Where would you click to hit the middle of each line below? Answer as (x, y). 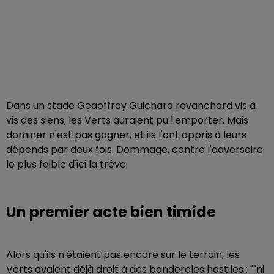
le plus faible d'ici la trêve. (67, 164)
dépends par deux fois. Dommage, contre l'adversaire (135, 149)
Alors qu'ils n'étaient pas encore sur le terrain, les (123, 254)
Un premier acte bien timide (111, 212)
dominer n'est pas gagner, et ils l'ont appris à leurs (126, 135)
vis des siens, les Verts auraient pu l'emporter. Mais (127, 120)
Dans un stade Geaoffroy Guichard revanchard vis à (131, 105)
